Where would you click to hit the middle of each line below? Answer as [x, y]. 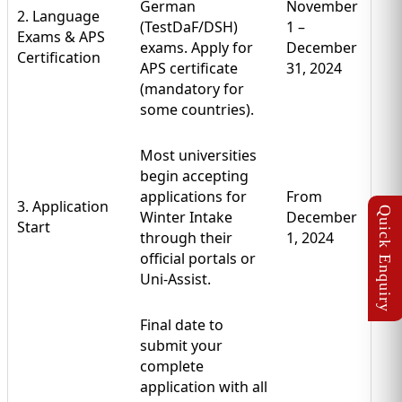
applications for [193, 197]
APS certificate [189, 69]
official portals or [198, 259]
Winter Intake [186, 218]
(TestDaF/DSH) [189, 27]
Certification [59, 58]
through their [186, 238]
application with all [204, 387]
